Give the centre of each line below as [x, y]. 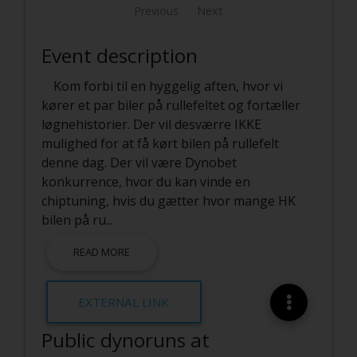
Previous [156, 10]
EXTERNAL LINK [124, 302]
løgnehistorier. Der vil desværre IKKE [151, 124]
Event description [119, 55]
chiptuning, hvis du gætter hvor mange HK [168, 200]
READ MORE [101, 252]
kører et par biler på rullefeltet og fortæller [171, 105]
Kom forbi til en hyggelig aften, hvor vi [168, 86]
